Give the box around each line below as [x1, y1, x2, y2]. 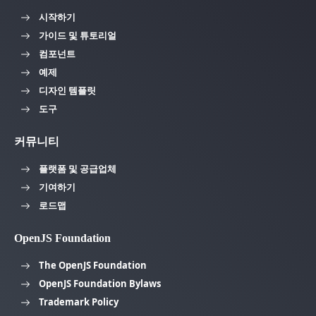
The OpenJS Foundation [39, 258, 147, 272]
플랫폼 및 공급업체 [39, 162, 116, 175]
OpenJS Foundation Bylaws [39, 276, 161, 290]
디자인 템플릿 [39, 83, 96, 97]
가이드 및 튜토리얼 [39, 28, 116, 42]
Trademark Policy [39, 295, 119, 308]
